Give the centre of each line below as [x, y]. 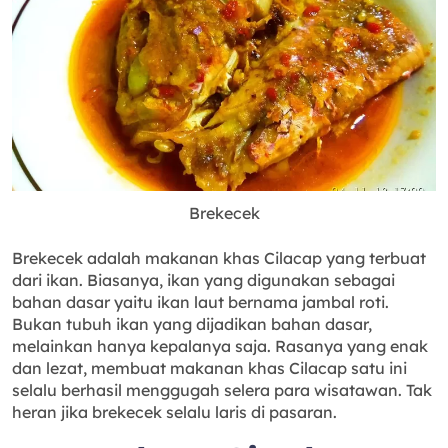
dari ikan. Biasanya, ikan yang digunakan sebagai [203, 279]
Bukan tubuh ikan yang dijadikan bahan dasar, [192, 323]
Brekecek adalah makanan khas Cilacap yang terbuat [219, 257]
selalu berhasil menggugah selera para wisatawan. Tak [222, 389]
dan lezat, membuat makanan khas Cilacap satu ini [209, 367]
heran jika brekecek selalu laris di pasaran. [174, 411]
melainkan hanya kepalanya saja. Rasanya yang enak [220, 345]
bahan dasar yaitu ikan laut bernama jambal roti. [200, 301]
